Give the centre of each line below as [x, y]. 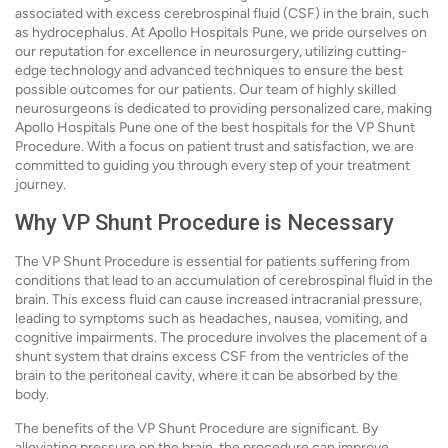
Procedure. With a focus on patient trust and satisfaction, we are [214, 146]
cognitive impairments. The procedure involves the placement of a [221, 337]
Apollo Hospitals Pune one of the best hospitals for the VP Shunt [215, 127]
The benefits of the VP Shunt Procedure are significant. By [196, 428]
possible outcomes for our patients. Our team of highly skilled [205, 89]
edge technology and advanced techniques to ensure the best [209, 70]
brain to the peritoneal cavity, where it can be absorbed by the [206, 375]
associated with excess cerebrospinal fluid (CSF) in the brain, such [222, 13]
